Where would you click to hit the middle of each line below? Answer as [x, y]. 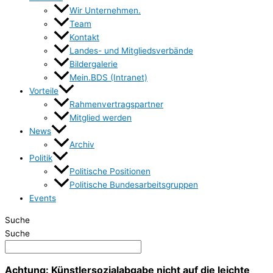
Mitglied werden [101, 118]
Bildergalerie [94, 64]
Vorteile [44, 91]
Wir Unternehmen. [105, 10]
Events [43, 198]
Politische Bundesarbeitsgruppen [134, 185]
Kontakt [84, 37]
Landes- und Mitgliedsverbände [131, 50]
